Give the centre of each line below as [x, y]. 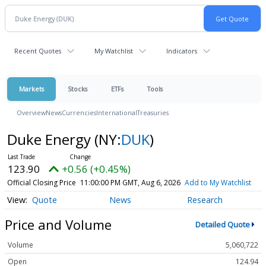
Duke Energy [50, 139]
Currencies [79, 113]
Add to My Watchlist [218, 183]
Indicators [182, 51]
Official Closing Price [41, 183]
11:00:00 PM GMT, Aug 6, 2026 [130, 183]
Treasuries [153, 113]
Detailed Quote [222, 224]
